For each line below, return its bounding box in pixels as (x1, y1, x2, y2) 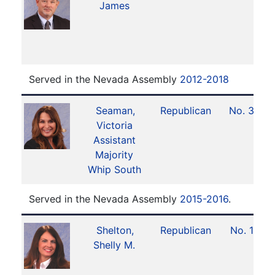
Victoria (96, 119, 133, 131)
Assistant (93, 134, 136, 146)
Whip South (87, 163, 141, 176)
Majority (95, 149, 133, 161)
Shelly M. (93, 239, 135, 251)
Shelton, (96, 224, 134, 236)
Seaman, (95, 104, 135, 117)
